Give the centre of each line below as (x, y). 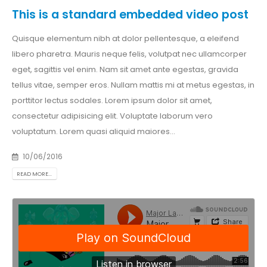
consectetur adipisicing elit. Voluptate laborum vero (112, 116)
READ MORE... (35, 173)
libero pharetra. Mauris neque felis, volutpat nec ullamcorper (129, 54)
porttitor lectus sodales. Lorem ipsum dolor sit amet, (112, 101)
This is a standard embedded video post (130, 15)
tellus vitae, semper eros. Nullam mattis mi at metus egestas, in (133, 85)
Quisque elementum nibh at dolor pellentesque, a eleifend (125, 39)
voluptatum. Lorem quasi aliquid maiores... (94, 132)
